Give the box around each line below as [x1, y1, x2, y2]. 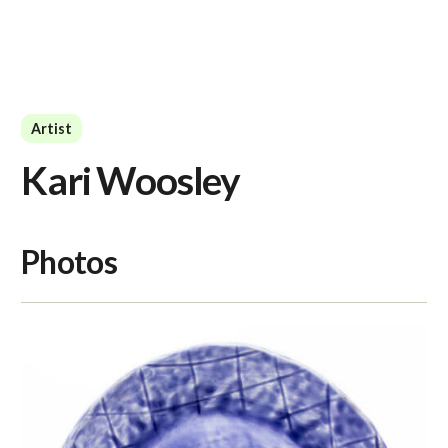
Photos [21, 242, 118, 281]
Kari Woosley [21, 157, 241, 203]
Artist [31, 120, 72, 137]
